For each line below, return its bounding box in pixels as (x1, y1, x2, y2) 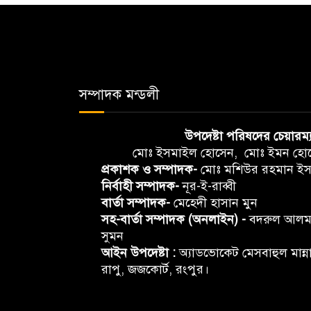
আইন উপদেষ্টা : (101, 245, 176, 260)
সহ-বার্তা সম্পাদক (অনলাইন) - (101, 212, 246, 227)
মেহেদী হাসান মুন (170, 195, 258, 210)
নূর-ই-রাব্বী (179, 178, 236, 194)
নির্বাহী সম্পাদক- (101, 178, 179, 194)
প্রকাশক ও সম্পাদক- (101, 162, 197, 177)
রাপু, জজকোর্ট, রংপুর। (101, 262, 209, 277)
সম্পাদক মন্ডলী (79, 86, 159, 103)
